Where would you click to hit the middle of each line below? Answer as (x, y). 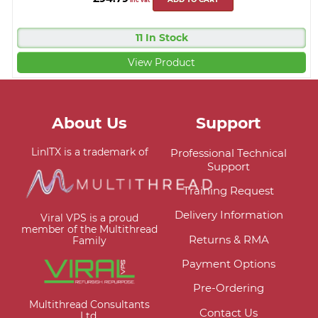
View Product (161, 63)
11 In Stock (161, 38)
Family (89, 240)
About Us (89, 122)
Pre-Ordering (229, 288)
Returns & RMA (229, 239)
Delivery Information (229, 215)
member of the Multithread (89, 229)
